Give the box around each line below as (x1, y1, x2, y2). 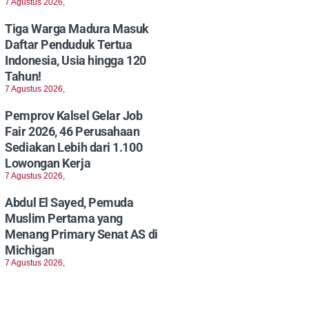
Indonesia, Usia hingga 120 (5, 53, 146, 68)
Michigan (5, 243, 54, 258)
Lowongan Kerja (5, 156, 91, 171)
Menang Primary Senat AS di (5, 227, 158, 242)
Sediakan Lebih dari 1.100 (5, 140, 143, 155)
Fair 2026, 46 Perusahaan (5, 124, 140, 139)
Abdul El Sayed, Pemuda (5, 195, 134, 210)
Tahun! (5, 69, 41, 84)
